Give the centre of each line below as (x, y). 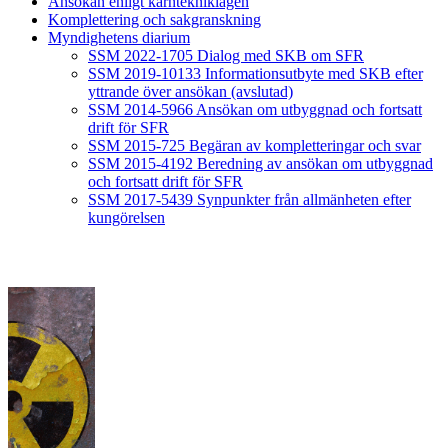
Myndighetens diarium (119, 38)
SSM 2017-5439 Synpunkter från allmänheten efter (249, 200)
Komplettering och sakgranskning (154, 20)
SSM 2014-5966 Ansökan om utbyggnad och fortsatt (255, 110)
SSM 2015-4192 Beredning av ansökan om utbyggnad (260, 164)
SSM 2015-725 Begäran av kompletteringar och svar (254, 146)
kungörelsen (126, 218)
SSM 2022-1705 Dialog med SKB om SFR (226, 56)
